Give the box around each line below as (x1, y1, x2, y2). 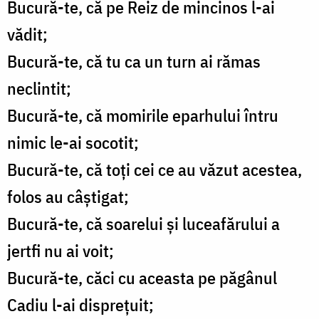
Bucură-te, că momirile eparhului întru (7, 104, 278, 127)
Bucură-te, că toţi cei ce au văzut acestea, (7, 158, 302, 182)
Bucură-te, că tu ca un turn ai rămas (7, 50, 261, 73)
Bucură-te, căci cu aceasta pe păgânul (7, 266, 277, 290)
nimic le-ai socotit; (7, 131, 139, 155)
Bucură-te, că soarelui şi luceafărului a (7, 212, 280, 236)
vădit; (7, 23, 48, 46)
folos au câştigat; (7, 185, 129, 209)
